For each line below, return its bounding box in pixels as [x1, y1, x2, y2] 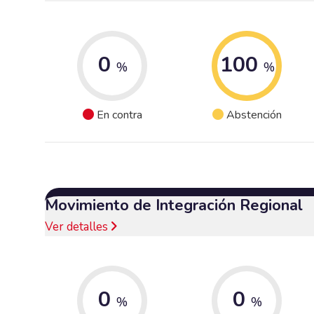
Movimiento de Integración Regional [45, 194, 303, 216]
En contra [96, 107, 142, 123]
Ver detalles [45, 218, 111, 235]
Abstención [226, 107, 282, 123]
